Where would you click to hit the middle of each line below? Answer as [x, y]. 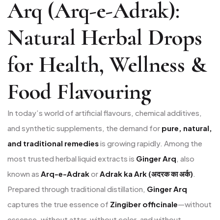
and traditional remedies [53, 143]
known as [24, 173]
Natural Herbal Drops [105, 37]
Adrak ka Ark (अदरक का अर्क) [146, 173]
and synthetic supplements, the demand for [84, 128]
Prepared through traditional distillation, [77, 189]
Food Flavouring [79, 91]
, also [185, 158]
